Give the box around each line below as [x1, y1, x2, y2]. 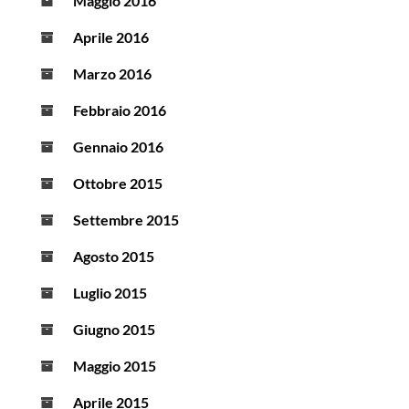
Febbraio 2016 [73, 101, 166, 120]
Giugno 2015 [73, 320, 155, 339]
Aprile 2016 [73, 28, 149, 47]
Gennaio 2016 [73, 138, 163, 156]
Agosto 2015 [73, 247, 154, 266]
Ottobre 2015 [73, 174, 163, 193]
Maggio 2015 [73, 357, 156, 375]
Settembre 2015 [73, 211, 179, 229]
